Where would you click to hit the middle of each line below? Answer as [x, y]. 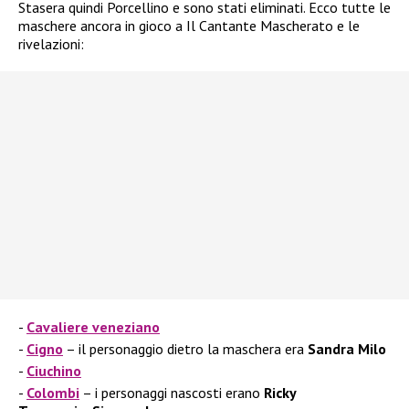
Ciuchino [54, 371]
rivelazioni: [51, 44]
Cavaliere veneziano [93, 327]
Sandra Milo [347, 349]
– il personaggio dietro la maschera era [185, 349]
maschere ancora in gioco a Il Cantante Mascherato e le [189, 26]
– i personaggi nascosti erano [172, 393]
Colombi [53, 393]
